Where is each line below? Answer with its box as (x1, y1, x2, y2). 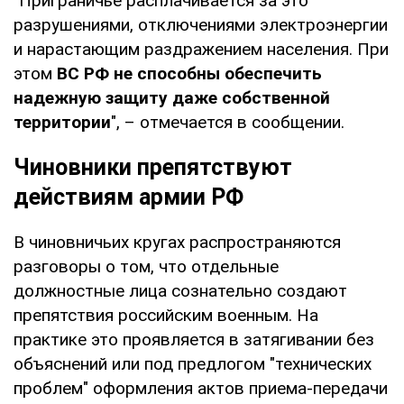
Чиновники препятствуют (14, 153, 292, 180)
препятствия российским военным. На (14, 304, 318, 326)
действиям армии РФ (14, 183, 243, 210)
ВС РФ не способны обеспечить (57, 62, 322, 84)
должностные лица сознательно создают (14, 280, 347, 301)
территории (14, 111, 111, 133)
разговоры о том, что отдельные (14, 255, 279, 277)
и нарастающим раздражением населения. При (14, 38, 389, 60)
